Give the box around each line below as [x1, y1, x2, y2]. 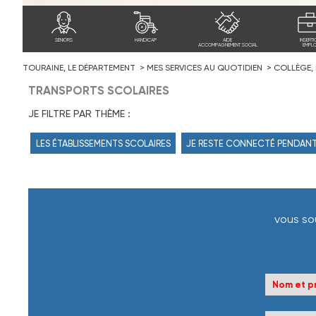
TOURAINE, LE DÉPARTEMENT [23, 62, 135, 73]
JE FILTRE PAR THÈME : [28, 107, 130, 120]
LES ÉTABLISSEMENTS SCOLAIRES [35, 138, 171, 149]
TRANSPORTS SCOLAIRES [28, 83, 169, 97]
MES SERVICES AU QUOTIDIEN [147, 62, 262, 73]
